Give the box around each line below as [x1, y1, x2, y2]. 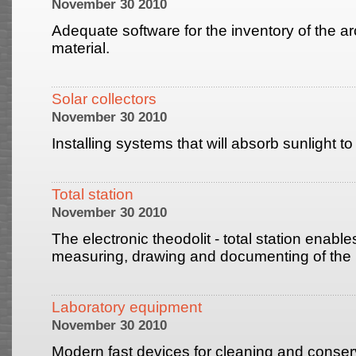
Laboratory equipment [52, 299, 202, 315]
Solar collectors [52, 91, 157, 107]
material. [52, 40, 157, 56]
